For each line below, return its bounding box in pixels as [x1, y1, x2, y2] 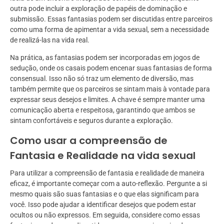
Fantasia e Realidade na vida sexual [10, 148, 195, 163]
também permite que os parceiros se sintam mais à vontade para [10, 85, 210, 93]
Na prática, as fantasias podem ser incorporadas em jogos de [10, 53, 199, 62]
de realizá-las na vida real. [10, 36, 89, 44]
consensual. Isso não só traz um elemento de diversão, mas [10, 74, 193, 83]
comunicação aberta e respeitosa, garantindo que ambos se [10, 106, 195, 114]
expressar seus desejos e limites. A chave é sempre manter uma [10, 95, 205, 104]
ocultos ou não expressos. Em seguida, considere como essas [10, 211, 200, 219]
